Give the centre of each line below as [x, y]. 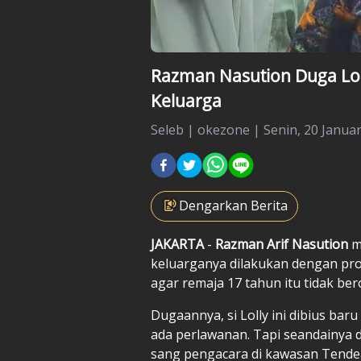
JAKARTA [179, 244]
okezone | [230, 129]
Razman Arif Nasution [283, 244]
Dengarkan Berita [233, 205]
